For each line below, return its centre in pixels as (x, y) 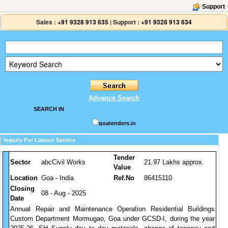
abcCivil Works (63, 162)
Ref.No (124, 178)
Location (24, 178)
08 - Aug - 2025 (64, 193)
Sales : (46, 22)
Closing (22, 189)
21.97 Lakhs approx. (174, 162)
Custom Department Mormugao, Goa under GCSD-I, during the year (112, 219)
